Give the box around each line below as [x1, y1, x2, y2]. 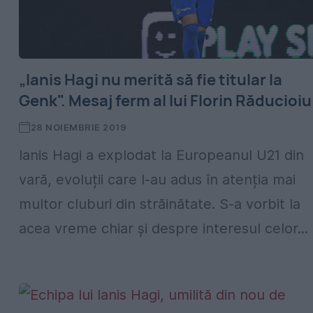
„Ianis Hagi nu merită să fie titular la [19, 69, 282, 90]
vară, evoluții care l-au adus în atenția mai [19, 171, 296, 188]
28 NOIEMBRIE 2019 [30, 122, 127, 133]
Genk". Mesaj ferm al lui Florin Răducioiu [19, 90, 312, 111]
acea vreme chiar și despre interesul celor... [19, 220, 308, 237]
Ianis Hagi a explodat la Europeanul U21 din [19, 147, 304, 163]
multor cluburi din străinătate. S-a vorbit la [19, 196, 300, 212]
